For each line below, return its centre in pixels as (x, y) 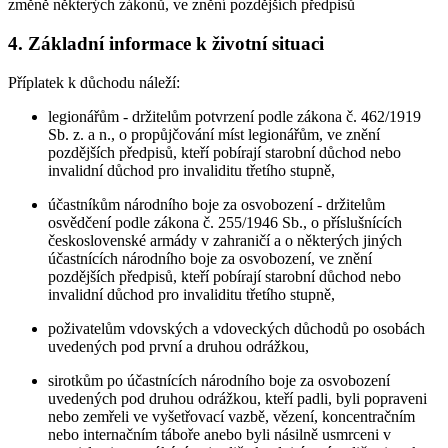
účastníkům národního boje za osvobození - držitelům (216, 204)
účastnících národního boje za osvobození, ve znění (210, 258)
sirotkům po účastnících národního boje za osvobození (219, 380)
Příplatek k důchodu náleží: (94, 82)
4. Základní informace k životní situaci (166, 44)
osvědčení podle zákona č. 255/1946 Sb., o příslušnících (225, 222)
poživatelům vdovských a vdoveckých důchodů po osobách (236, 328)
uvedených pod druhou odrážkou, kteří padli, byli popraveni (237, 398)
